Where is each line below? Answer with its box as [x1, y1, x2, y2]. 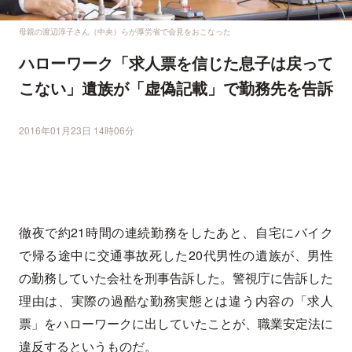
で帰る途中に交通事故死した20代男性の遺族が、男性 [19, 246, 333, 265]
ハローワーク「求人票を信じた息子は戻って [19, 51, 333, 75]
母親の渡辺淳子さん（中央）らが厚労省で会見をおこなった [19, 26, 231, 38]
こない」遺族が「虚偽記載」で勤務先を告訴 [19, 76, 333, 100]
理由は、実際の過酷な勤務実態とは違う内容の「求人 [19, 291, 333, 310]
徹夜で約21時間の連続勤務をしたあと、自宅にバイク [19, 223, 333, 242]
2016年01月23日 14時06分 [19, 123, 134, 137]
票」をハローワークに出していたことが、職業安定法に [19, 314, 333, 333]
